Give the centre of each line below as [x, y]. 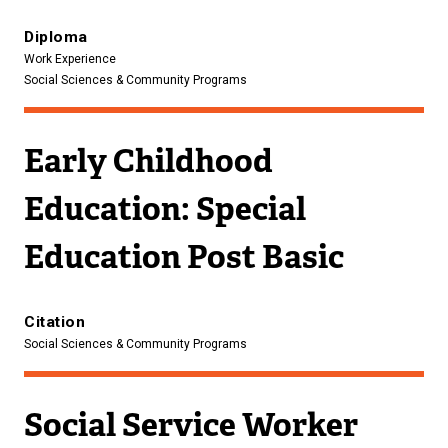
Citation [54, 321]
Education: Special [165, 208]
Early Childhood [148, 160]
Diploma [56, 36]
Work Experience [70, 58]
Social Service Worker [191, 424]
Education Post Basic [184, 256]
